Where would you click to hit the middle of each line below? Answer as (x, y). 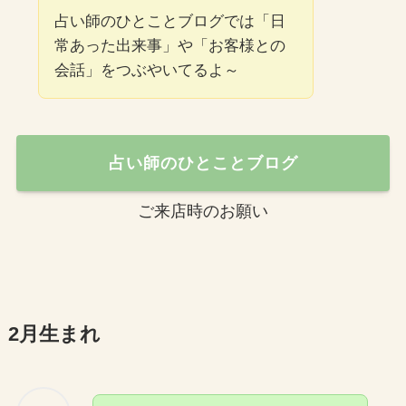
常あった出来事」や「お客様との (169, 46)
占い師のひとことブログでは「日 (169, 22)
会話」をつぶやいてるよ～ (146, 71)
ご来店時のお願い (203, 211)
